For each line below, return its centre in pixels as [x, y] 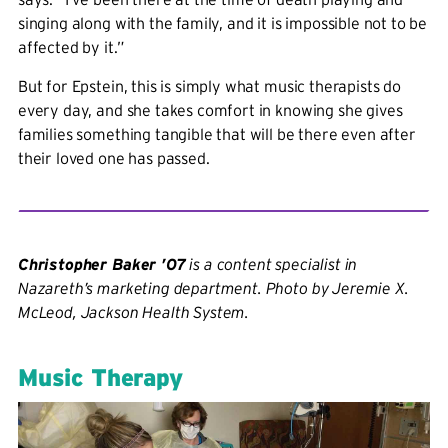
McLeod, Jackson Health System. [133, 312]
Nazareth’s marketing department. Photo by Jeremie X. [213, 288]
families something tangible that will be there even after [216, 134]
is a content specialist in [271, 264]
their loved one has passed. [113, 158]
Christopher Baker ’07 [101, 264]
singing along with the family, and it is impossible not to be [222, 23]
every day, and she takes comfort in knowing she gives [210, 110]
